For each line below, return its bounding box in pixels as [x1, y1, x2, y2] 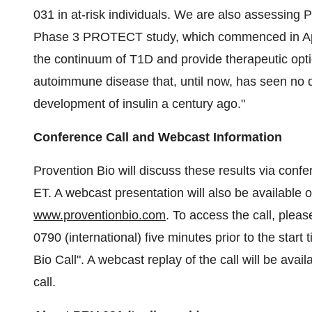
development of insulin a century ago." [33, 97, 245, 111]
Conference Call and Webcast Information [33, 130, 282, 144]
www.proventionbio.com [33, 208, 166, 222]
